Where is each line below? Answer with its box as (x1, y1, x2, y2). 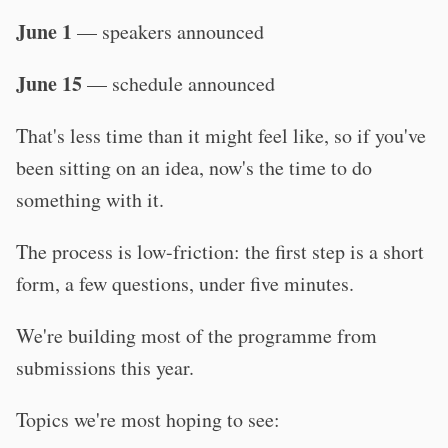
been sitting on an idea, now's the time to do (16, 154, 372, 181)
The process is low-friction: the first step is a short (16, 238, 424, 265)
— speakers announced (72, 18, 264, 45)
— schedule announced (82, 70, 275, 97)
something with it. (16, 186, 164, 213)
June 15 (16, 69, 82, 98)
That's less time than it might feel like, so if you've (16, 122, 426, 149)
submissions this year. (16, 354, 194, 381)
